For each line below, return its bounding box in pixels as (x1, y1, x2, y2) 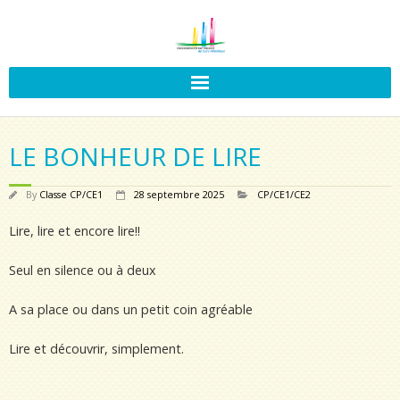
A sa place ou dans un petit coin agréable (9, 301, 253, 318)
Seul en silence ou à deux (9, 262, 156, 279)
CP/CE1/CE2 (257, 187, 311, 201)
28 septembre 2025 (134, 187, 224, 201)
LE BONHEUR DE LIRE (9, 139, 262, 173)
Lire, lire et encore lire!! (9, 222, 140, 239)
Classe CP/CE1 (39, 187, 103, 201)
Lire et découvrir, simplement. (9, 340, 184, 357)
